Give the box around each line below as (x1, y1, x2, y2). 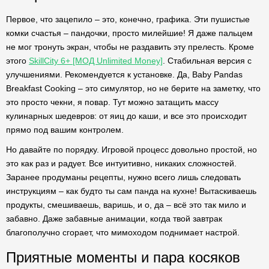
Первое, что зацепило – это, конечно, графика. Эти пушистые (6, 14, 250, 24)
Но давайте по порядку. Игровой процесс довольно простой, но (6, 145, 257, 154)
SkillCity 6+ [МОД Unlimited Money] (29, 56, 163, 65)
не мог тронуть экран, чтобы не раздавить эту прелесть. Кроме (6, 42, 254, 52)
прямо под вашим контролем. (6, 125, 124, 134)
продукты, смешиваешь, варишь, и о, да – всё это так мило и (6, 200, 246, 210)
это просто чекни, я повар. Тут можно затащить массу (6, 97, 219, 107)
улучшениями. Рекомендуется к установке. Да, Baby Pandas (6, 70, 243, 79)
